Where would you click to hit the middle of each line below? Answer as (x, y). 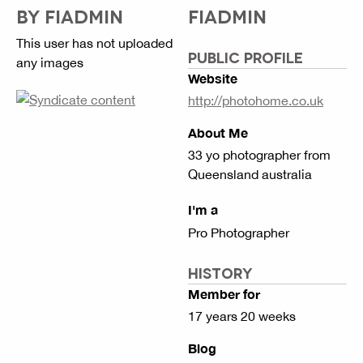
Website (213, 78)
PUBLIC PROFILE (246, 57)
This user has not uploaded (94, 43)
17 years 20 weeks (242, 316)
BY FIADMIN (70, 15)
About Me (218, 133)
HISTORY (220, 272)
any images (50, 62)
